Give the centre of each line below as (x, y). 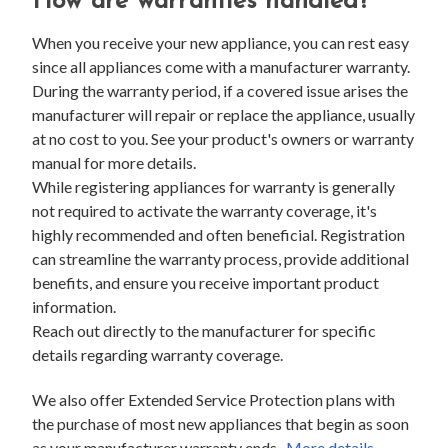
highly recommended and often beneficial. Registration (218, 234)
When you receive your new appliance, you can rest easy (220, 42)
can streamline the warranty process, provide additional (220, 258)
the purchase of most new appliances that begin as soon (220, 423)
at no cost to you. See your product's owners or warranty (222, 138)
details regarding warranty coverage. (157, 354)
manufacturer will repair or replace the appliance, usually (223, 114)
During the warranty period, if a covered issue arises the (219, 90)
